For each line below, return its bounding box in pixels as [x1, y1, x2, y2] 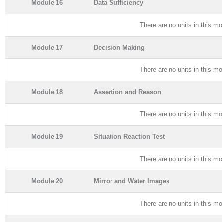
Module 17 [31, 43, 63, 51]
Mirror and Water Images [94, 177, 169, 185]
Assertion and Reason [94, 88, 161, 96]
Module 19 [31, 132, 63, 140]
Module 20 [31, 177, 63, 185]
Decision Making [94, 43, 145, 51]
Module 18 [31, 88, 63, 96]
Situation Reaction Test [94, 132, 165, 140]
